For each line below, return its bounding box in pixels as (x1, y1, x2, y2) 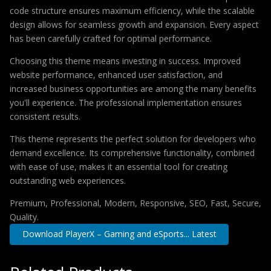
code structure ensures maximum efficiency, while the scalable (10, 5, 255, 16)
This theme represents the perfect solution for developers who (10, 133, 256, 145)
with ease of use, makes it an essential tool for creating (10, 161, 227, 172)
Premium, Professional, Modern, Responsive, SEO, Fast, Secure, (10, 197, 261, 209)
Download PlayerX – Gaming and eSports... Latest (22, 228, 217, 240)
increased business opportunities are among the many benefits (10, 83, 256, 94)
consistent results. (10, 111, 80, 122)
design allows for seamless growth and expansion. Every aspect (10, 19, 259, 30)
